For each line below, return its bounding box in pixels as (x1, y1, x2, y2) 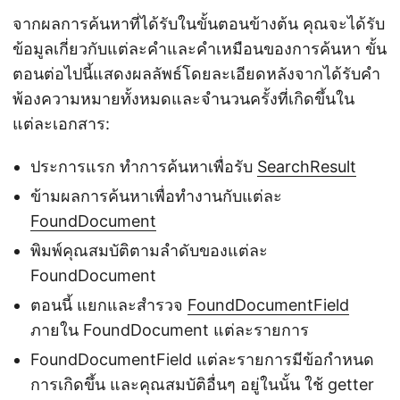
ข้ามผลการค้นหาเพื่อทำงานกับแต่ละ (30, 187, 282, 205)
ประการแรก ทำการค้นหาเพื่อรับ (30, 157, 257, 176)
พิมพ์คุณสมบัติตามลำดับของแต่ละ (30, 241, 268, 260)
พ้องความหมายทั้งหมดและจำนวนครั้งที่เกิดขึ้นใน (12, 89, 354, 108)
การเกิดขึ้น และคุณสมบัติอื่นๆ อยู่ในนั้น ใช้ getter (30, 375, 374, 394)
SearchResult (257, 157, 356, 176)
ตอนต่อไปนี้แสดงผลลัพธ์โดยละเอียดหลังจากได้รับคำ (12, 64, 380, 83)
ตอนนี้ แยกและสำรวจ (30, 296, 187, 314)
